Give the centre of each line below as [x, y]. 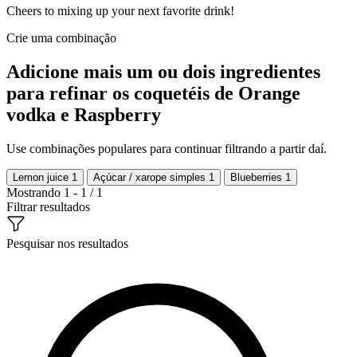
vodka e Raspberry [84, 114]
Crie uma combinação [61, 37]
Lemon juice [42, 177]
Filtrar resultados [48, 206]
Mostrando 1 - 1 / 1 [55, 192]
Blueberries [258, 177]
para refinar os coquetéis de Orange [153, 93]
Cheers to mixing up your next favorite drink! [120, 10]
